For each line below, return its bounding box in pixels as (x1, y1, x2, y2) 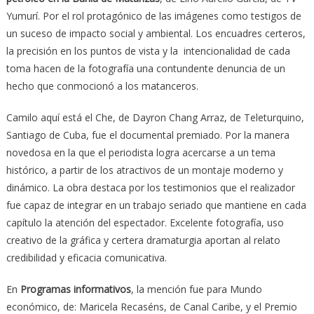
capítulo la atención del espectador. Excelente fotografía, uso (6, 215, 284, 229)
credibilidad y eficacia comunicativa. (6, 250, 167, 264)
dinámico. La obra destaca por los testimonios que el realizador (6, 180, 295, 194)
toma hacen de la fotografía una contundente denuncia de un (6, 61, 285, 75)
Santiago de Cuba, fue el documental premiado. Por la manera (6, 128, 289, 142)
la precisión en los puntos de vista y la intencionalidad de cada (6, 43, 290, 57)
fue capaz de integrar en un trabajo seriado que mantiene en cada (6, 198, 306, 212)
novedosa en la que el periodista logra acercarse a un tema (6, 145, 275, 159)
